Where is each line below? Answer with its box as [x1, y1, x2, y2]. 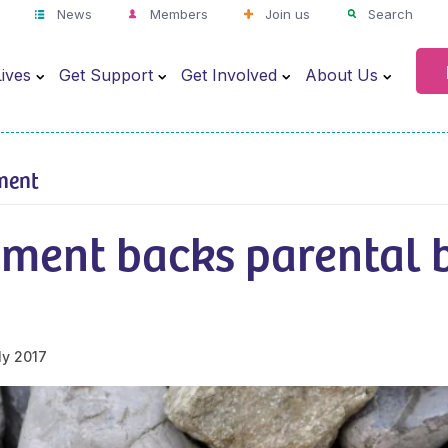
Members [145, 6, 208, 22]
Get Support [58, 64, 153, 85]
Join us [261, 6, 311, 22]
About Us [304, 64, 378, 85]
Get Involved [180, 64, 277, 85]
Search [364, 6, 414, 22]
